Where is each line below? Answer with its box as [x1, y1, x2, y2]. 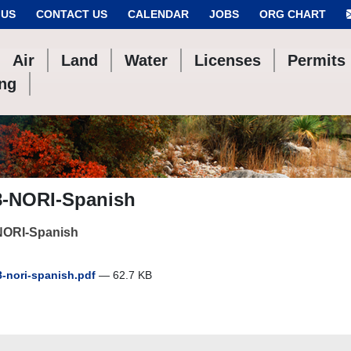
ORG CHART [259, 8, 326, 20]
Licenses [194, 52, 262, 69]
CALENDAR [128, 8, 189, 20]
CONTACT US [36, 8, 107, 20]
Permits [288, 52, 346, 69]
